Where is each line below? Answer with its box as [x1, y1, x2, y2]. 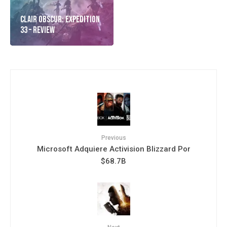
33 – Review [20, 24, 55, 35]
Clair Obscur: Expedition [20, 14, 100, 25]
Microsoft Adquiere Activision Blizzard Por [36, 144, 191, 154]
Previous [101, 134, 126, 141]
